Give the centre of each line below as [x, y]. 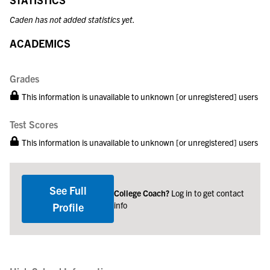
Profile [68, 207]
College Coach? [143, 193]
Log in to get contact [208, 193]
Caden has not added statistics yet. [72, 19]
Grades [24, 78]
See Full [68, 190]
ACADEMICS [40, 43]
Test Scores [34, 124]
